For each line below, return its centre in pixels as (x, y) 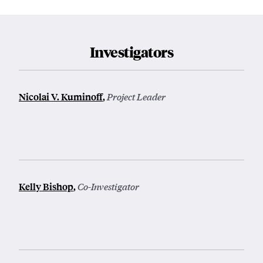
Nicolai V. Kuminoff (61, 97)
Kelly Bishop (46, 187)
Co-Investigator (108, 187)
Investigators (131, 52)
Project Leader (136, 97)
